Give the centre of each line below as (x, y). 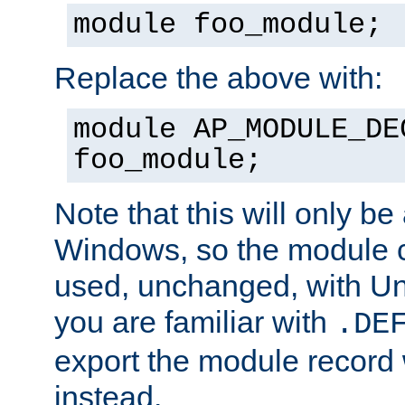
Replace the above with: (218, 77)
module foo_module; (228, 25)
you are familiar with (195, 321)
